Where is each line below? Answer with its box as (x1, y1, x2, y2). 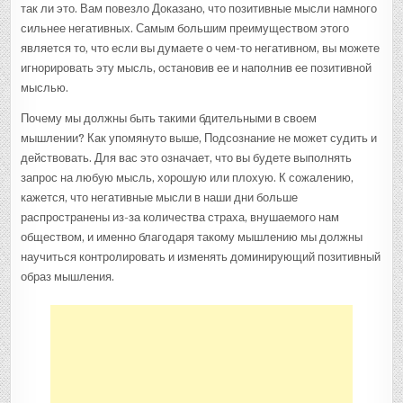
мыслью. (21, 80, 69, 94)
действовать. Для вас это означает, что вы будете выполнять (21, 150, 353, 165)
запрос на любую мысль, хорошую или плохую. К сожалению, (21, 170, 354, 184)
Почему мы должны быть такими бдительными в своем (21, 111, 318, 125)
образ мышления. (21, 269, 115, 283)
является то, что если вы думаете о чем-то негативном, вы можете (21, 40, 381, 55)
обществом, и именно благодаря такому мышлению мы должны (21, 229, 363, 244)
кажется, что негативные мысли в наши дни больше (21, 190, 299, 204)
